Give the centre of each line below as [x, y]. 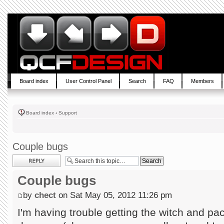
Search [137, 81]
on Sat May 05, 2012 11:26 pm [114, 195]
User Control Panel [88, 81]
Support [68, 113]
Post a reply [27, 157]
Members [202, 81]
